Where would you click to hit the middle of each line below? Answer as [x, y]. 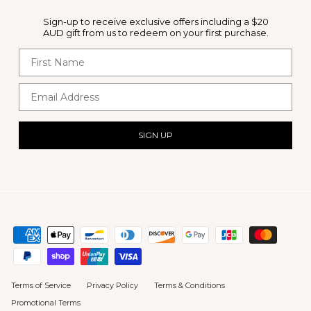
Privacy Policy [112, 285]
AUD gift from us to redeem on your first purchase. [155, 33]
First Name [47, 54]
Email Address [55, 89]
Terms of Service [41, 285]
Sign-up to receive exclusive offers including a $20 [155, 22]
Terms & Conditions [190, 285]
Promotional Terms [46, 302]
